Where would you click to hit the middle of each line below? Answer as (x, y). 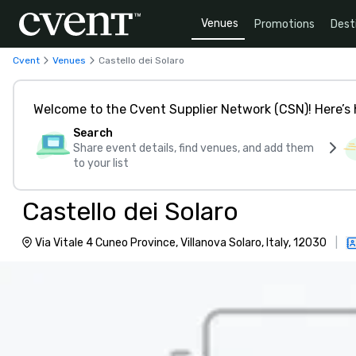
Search (93, 133)
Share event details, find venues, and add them (193, 148)
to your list (101, 163)
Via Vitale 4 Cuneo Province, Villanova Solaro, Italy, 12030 (181, 243)
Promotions (284, 24)
